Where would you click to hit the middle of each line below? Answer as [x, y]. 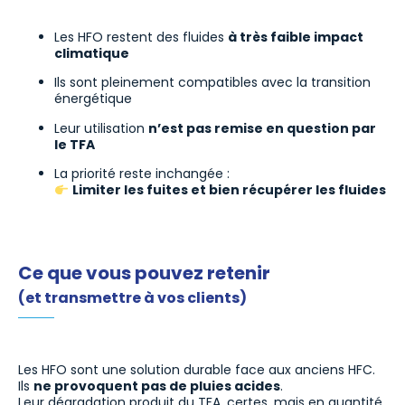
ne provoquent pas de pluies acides [157, 386]
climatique [92, 54]
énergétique [93, 99]
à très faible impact [296, 38]
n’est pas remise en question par [262, 128]
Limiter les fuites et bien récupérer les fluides [229, 190]
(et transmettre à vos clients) [132, 297]
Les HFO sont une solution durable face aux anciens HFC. [197, 370]
